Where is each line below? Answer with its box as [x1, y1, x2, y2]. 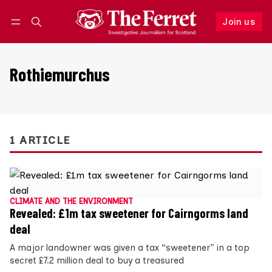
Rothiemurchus [10, 63, 110, 86]
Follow [172, 28, 200, 39]
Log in [21, 29, 45, 39]
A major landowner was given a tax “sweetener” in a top [10, 242, 250, 254]
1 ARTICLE [10, 134, 70, 147]
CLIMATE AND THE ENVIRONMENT [10, 197, 133, 206]
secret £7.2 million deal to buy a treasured [10, 255, 184, 267]
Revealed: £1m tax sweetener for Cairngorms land [10, 206, 248, 221]
